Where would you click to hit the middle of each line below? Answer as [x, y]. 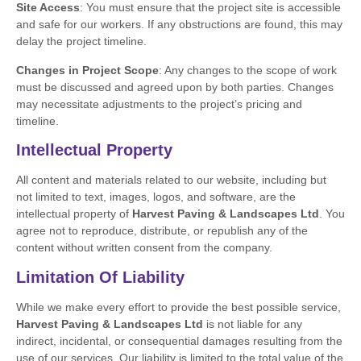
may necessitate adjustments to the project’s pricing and [159, 104]
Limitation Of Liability [100, 277]
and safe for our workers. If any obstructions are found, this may [179, 25]
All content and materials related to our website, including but [171, 180]
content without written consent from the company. [144, 248]
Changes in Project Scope [87, 70]
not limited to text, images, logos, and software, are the [156, 197]
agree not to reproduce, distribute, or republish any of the [162, 231]
